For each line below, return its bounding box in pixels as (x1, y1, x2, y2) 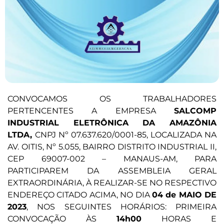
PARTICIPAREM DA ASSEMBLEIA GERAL (7, 166, 216, 176)
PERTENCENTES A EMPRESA (7, 106, 174, 116)
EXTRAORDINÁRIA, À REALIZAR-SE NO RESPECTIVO (7, 178, 216, 188)
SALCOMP (174, 106, 216, 116)
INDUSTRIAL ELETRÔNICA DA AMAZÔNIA (7, 118, 216, 128)
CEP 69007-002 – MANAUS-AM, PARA (7, 154, 216, 164)
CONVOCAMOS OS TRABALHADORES (7, 94, 216, 104)
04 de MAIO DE (151, 190, 216, 200)
